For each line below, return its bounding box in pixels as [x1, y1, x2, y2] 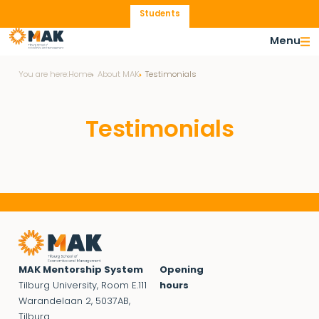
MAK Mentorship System [18, 265, 143, 275]
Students [139, 10, 180, 19]
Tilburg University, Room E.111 [18, 281, 147, 291]
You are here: [18, 70, 68, 80]
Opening [159, 265, 204, 275]
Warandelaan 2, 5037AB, [18, 296, 130, 306]
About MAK [97, 70, 140, 80]
